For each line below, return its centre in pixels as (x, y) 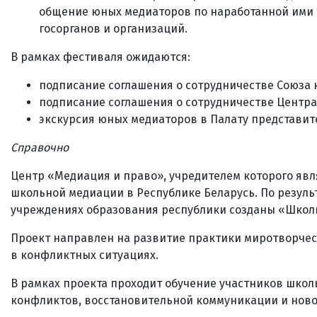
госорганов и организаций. (113, 29)
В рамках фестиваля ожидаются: (100, 57)
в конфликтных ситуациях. (85, 255)
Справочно (40, 148)
